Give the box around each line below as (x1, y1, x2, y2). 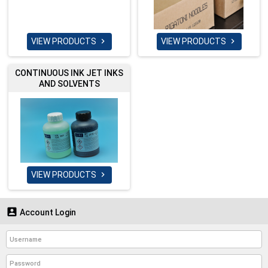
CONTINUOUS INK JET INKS (15, 68, 123, 78)
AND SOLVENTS (38, 78, 100, 89)
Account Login (18, 208, 76, 218)
